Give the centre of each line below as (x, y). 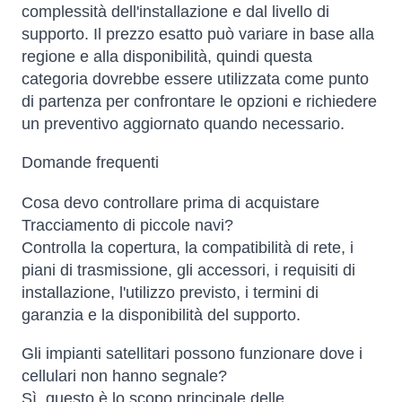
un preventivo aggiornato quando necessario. (183, 124)
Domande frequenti (90, 163)
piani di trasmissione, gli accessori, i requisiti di (188, 271)
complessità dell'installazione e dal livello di (175, 12)
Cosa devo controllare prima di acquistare (170, 203)
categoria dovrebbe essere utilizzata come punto (195, 79)
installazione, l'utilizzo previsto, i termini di (170, 293)
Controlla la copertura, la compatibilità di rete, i (188, 248)
